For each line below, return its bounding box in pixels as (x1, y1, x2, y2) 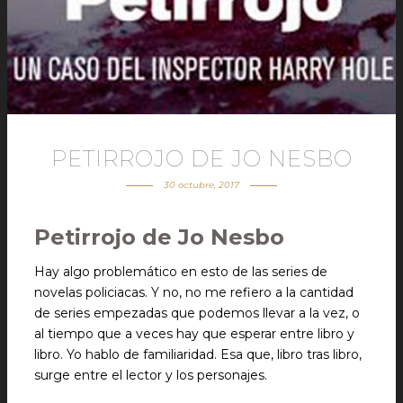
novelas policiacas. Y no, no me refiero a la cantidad (34, 284, 354, 300)
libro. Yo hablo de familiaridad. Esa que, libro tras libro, (34, 346, 362, 363)
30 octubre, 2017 (163, 179, 239, 191)
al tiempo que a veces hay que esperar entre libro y (34, 326, 354, 342)
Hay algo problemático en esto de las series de (34, 264, 327, 280)
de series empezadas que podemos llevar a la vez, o (34, 305, 360, 321)
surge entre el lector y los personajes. (34, 367, 267, 383)
